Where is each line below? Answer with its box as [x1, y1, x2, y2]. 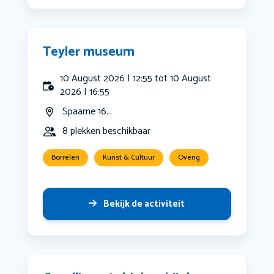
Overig [177, 152, 200, 164]
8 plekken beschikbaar [62, 123, 150, 140]
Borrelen [51, 152, 80, 164]
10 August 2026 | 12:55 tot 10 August [60, 70, 212, 87]
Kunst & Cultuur [102, 152, 155, 164]
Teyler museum [42, 41, 135, 64]
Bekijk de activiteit [103, 196, 185, 212]
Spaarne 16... [62, 103, 112, 120]
